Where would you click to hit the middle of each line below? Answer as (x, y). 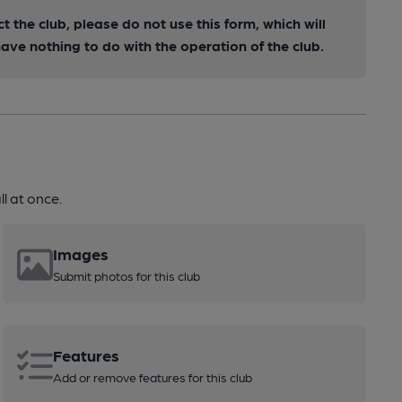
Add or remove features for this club (152, 377)
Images (80, 253)
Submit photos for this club (126, 275)
